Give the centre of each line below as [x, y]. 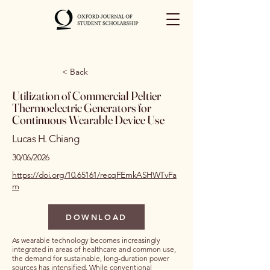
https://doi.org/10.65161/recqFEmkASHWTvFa [94, 175]
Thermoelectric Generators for [82, 108]
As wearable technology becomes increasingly [86, 240]
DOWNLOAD [96, 217]
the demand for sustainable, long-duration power [91, 258]
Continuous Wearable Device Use [88, 120]
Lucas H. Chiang [46, 139]
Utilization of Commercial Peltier [86, 96]
